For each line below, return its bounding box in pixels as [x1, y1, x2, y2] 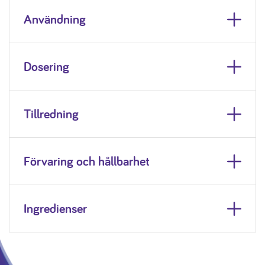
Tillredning [24, 105, 79, 122]
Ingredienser [24, 200, 87, 216]
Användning [24, 11, 86, 27]
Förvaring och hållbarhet [24, 153, 150, 169]
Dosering [24, 58, 69, 75]
